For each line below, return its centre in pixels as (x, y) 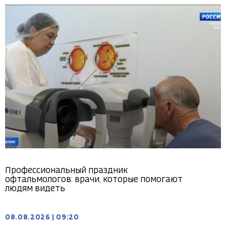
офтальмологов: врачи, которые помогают (94, 180)
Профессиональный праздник (66, 171)
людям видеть (35, 189)
